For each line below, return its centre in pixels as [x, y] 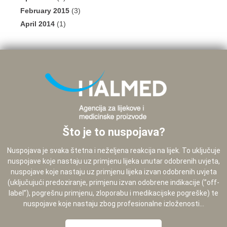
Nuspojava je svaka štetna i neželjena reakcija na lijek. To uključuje [113, 151]
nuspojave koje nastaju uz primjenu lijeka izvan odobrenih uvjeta [113, 172]
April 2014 [37, 24]
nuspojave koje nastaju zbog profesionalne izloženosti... [113, 204]
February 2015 [45, 11]
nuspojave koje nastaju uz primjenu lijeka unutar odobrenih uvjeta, [113, 161]
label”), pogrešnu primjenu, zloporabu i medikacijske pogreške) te [113, 193]
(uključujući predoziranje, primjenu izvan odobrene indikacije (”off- [113, 183]
